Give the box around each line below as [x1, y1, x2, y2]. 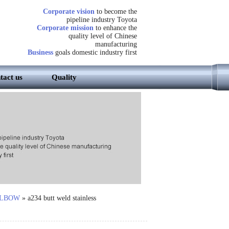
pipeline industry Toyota [66, 16, 137, 24]
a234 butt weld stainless [27, 194, 96, 202]
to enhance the [93, 24, 137, 32]
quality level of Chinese [68, 32, 137, 40]
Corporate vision [42, 8, 97, 15]
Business [27, 49, 53, 56]
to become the [96, 8, 137, 15]
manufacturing [95, 40, 137, 48]
